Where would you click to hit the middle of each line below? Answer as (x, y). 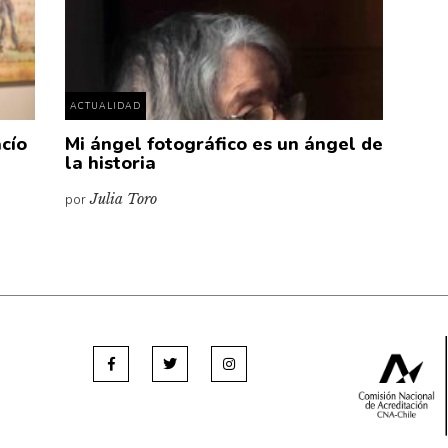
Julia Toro (123, 199)
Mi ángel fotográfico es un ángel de (223, 144)
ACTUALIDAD (105, 106)
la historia (110, 163)
